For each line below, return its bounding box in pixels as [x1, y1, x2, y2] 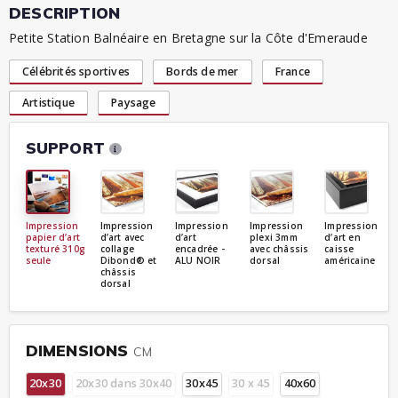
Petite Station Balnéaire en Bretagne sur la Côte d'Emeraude [9, 29, 368, 46]
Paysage [111, 94, 156, 110]
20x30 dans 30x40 [76, 376, 172, 391]
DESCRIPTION [9, 3, 121, 22]
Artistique [22, 94, 75, 110]
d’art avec [99, 230, 145, 243]
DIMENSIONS [25, 339, 133, 360]
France [275, 63, 311, 79]
